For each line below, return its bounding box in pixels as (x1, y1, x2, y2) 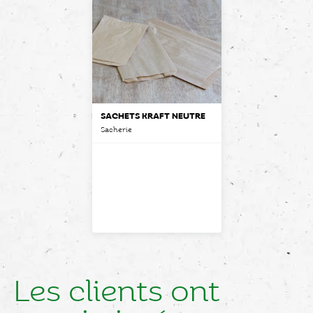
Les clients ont (14, 277, 220, 307)
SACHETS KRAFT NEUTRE (100, 111, 205, 121)
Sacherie (100, 126, 132, 133)
